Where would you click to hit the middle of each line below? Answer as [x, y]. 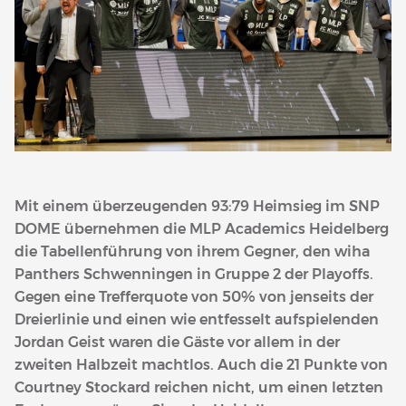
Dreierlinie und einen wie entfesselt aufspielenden [197, 320]
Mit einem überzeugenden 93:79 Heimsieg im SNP [197, 207]
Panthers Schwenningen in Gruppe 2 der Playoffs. [194, 275]
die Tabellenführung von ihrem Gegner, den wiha [192, 252]
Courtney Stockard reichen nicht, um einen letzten [199, 388]
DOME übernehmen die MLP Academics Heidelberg [202, 229]
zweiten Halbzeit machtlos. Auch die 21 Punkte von [201, 365]
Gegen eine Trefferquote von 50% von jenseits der [194, 297]
